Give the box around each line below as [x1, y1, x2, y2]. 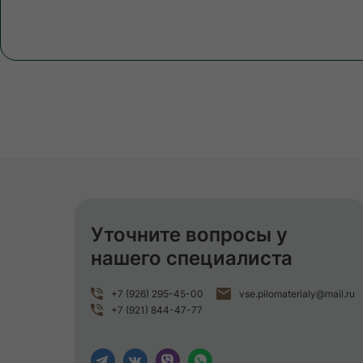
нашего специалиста [91, 246, 293, 270]
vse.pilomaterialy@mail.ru [239, 287, 355, 300]
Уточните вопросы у [91, 222, 288, 246]
